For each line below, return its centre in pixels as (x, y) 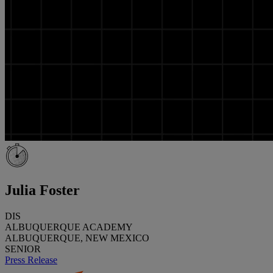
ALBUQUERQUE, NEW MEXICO (77, 238)
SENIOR (23, 249)
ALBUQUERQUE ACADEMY (69, 227)
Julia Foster (42, 190)
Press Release (31, 260)
